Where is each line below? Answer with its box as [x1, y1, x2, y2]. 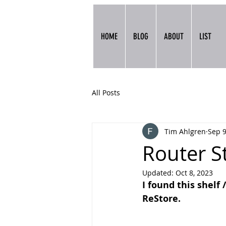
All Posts [92, 87, 120, 97]
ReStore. [142, 192, 181, 205]
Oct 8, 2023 [176, 168, 213, 178]
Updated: [142, 168, 176, 178]
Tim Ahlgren [164, 126, 206, 136]
